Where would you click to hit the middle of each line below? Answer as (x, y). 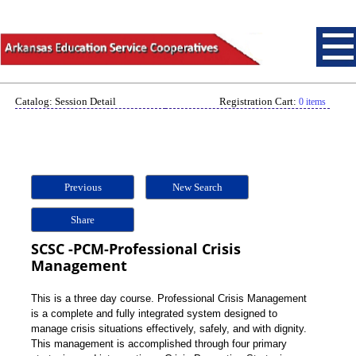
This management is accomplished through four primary (159, 344)
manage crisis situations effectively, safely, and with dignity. (169, 329)
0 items (312, 102)
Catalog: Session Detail (66, 101)
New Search (197, 187)
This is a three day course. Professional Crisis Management (169, 298)
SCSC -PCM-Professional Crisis (136, 249)
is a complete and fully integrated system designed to (154, 313)
